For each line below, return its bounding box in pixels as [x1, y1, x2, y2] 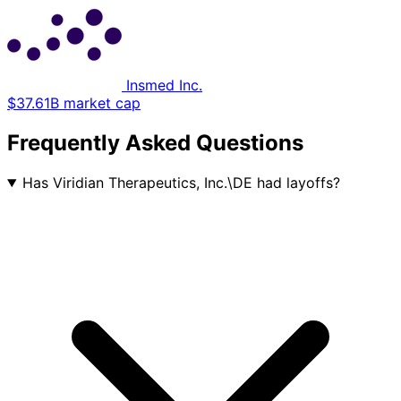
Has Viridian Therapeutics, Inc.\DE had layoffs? [21, 173, 340, 192]
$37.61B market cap [7, 94, 141, 113]
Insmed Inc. [126, 76, 202, 95]
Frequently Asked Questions [7, 130, 303, 157]
